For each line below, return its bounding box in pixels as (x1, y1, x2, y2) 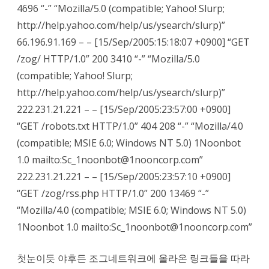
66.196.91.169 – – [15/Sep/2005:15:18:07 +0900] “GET (17, 35, 250, 49)
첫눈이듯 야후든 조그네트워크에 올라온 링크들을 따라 (17, 252, 250, 265)
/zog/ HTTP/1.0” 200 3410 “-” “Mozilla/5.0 (17, 52, 200, 65)
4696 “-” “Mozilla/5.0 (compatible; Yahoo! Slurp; (17, 2, 225, 15)
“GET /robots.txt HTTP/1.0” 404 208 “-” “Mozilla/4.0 (17, 119, 243, 133)
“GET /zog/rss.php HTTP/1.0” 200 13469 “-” (17, 187, 209, 200)
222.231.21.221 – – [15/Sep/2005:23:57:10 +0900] (17, 170, 231, 183)
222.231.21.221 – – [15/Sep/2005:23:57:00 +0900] (17, 103, 231, 116)
